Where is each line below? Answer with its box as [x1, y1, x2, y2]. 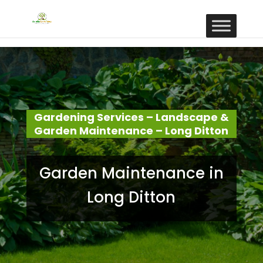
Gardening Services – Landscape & [33, 110, 229, 124]
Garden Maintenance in [39, 163, 224, 184]
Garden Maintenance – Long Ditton [34, 123, 229, 138]
